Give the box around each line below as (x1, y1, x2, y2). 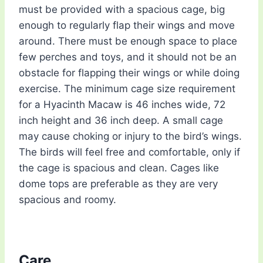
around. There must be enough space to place (19, 35, 237, 48)
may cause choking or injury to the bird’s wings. (19, 130, 242, 143)
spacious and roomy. (19, 194, 116, 206)
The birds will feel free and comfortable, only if (19, 146, 240, 159)
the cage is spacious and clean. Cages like (19, 162, 219, 174)
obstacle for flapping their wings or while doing (19, 67, 240, 79)
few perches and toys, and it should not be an (19, 51, 237, 63)
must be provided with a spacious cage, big (19, 4, 225, 16)
